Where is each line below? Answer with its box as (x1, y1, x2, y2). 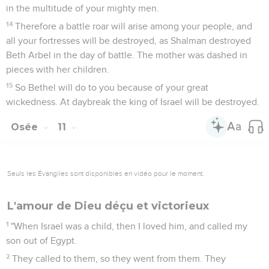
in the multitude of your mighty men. (6, 3, 159, 13)
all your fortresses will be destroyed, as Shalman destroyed (6, 35, 251, 46)
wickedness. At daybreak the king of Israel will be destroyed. (6, 97, 259, 107)
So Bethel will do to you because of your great (15, 82, 209, 92)
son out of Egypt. (6, 235, 77, 246)
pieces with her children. (6, 64, 109, 74)
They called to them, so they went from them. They (12, 253, 226, 264)
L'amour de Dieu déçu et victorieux (7, 199, 209, 213)
